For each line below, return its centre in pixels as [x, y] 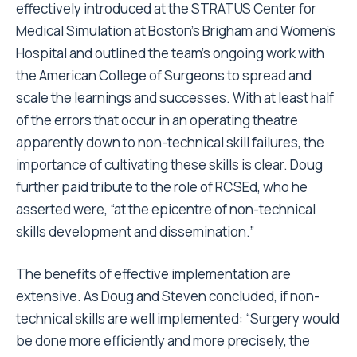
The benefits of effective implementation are [153, 274]
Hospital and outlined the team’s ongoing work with [170, 53]
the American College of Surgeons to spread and [164, 75]
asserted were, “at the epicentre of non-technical [166, 209]
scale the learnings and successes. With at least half [175, 98]
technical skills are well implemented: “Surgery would [178, 318]
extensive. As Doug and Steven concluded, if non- [168, 296]
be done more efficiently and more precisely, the [163, 341]
